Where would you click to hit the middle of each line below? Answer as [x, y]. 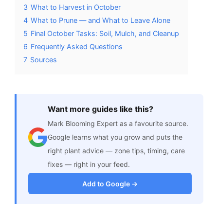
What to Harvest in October [76, 7]
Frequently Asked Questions [77, 46]
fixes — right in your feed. [89, 164]
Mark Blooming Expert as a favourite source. [118, 124]
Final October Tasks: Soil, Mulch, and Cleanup [105, 33]
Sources [44, 59]
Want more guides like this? [100, 109]
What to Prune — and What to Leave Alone [100, 20]
